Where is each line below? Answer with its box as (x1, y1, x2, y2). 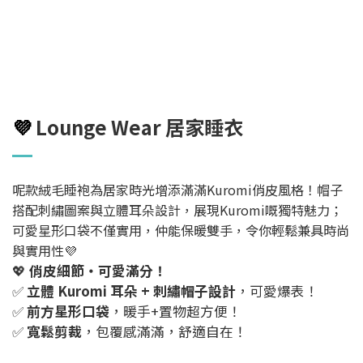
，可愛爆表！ (236, 281, 318, 301)
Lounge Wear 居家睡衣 (36, 113, 243, 142)
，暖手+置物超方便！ (109, 301, 241, 322)
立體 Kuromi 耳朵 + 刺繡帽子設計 (27, 281, 236, 301)
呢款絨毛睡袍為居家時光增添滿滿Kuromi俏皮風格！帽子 (12, 180, 343, 200)
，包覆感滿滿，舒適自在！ (82, 322, 247, 342)
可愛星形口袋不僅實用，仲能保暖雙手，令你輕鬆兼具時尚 (12, 220, 349, 241)
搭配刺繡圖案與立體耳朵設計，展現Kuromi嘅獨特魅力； (12, 200, 343, 220)
